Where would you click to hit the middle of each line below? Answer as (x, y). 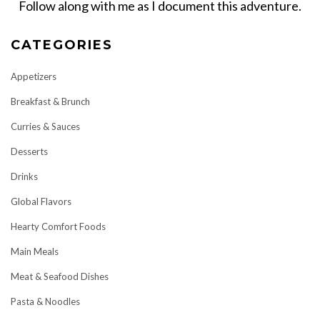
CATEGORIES (62, 45)
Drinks (24, 177)
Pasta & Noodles (45, 302)
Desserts (29, 152)
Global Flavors (41, 202)
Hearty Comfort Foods (58, 227)
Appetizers (34, 77)
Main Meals (35, 252)
